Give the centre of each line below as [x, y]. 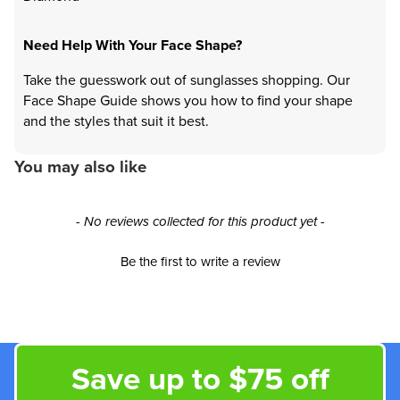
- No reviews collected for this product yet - [200, 222]
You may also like [80, 167]
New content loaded [77, 221]
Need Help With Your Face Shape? [133, 46]
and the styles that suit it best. [116, 121]
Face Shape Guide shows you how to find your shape [188, 101]
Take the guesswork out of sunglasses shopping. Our [187, 80]
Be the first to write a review [200, 262]
